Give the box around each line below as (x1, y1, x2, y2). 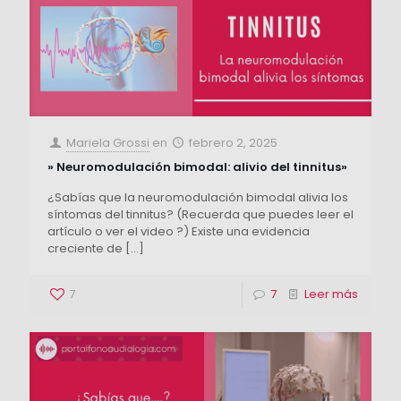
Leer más (304, 285, 358, 303)
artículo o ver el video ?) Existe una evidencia (47, 222, 310, 240)
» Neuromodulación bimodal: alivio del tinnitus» (47, 158, 347, 175)
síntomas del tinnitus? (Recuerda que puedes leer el (47, 205, 354, 223)
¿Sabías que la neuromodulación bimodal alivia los (47, 188, 348, 206)
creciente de (47, 239, 123, 257)
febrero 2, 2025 (189, 133, 278, 151)
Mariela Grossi (66, 133, 150, 151)
